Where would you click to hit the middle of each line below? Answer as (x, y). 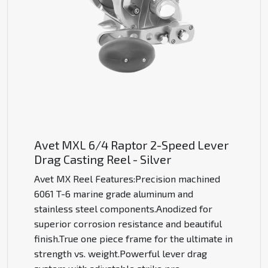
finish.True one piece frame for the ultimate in (133, 239)
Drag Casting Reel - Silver (103, 159)
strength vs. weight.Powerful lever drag (121, 254)
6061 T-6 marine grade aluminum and (114, 194)
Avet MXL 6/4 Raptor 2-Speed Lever (132, 145)
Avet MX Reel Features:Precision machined (127, 179)
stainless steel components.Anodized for (123, 209)
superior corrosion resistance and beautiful (128, 224)
